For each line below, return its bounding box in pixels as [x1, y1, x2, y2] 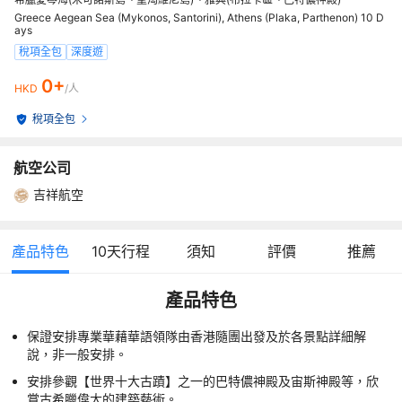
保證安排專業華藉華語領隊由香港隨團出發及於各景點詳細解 [27, 328, 366, 344]
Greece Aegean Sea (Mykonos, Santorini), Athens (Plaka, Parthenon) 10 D [14, 11, 384, 24]
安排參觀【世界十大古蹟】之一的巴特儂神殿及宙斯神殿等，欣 [27, 373, 379, 389]
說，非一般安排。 [27, 346, 127, 362]
